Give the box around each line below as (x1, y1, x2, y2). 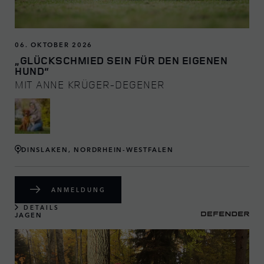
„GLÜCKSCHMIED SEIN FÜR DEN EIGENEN (15, 52, 227, 67)
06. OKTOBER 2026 (15, 39, 93, 49)
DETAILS (24, 203, 60, 212)
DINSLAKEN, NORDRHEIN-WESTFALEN (21, 144, 174, 154)
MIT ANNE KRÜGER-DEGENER (15, 77, 165, 91)
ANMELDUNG (51, 185, 106, 194)
